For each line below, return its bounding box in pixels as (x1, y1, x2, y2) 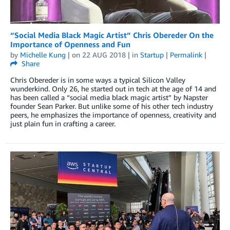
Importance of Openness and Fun (10, 39, 130, 49)
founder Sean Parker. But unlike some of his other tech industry (10, 101, 213, 110)
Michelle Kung (20, 50, 66, 59)
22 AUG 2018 (82, 50, 126, 59)
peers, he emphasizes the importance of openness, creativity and (10, 110, 216, 119)
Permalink (170, 50, 202, 59)
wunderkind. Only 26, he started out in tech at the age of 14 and (10, 84, 216, 93)
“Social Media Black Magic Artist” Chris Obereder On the (10, 30, 214, 40)
